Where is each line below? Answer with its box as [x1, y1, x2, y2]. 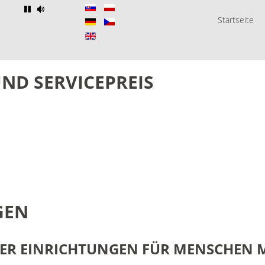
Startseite [217, 14, 254, 25]
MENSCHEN [173, 239, 253, 258]
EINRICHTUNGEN [20, 239, 138, 258]
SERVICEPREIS [34, 70, 154, 94]
